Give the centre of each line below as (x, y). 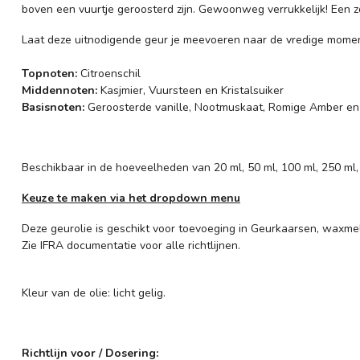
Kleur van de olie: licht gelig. (94, 292)
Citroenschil (109, 73)
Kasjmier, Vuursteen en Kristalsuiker (190, 90)
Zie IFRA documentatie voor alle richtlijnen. (131, 245)
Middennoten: (59, 90)
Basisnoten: (53, 107)
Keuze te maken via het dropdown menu (131, 198)
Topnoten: (49, 73)
